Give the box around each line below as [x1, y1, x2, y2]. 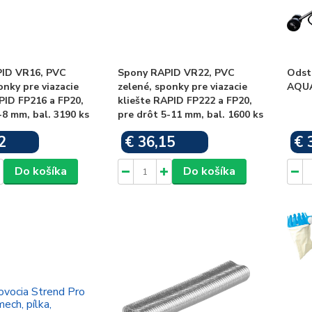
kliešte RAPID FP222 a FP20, [118, 94, 253, 107]
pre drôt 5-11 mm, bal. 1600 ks [118, 108, 264, 121]
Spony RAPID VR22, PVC [118, 66, 235, 79]
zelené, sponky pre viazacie [118, 80, 248, 93]
